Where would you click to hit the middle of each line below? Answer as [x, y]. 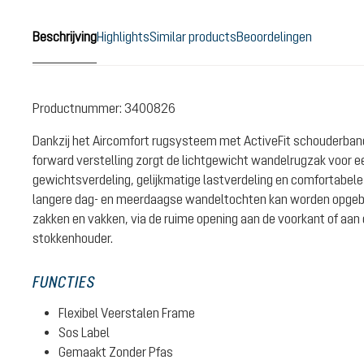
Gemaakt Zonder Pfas [116, 352]
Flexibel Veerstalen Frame [127, 313]
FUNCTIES [64, 282]
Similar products [193, 36]
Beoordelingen [274, 36]
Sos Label [84, 332]
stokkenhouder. [73, 238]
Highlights [123, 36]
